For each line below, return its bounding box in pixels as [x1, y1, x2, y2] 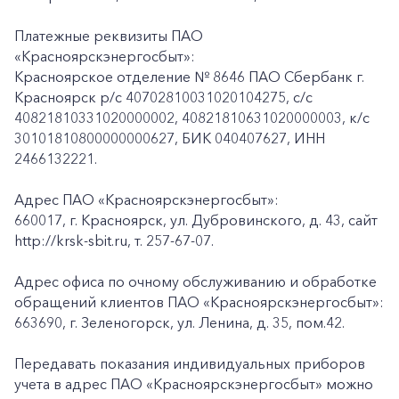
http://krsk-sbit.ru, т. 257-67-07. [14, 232, 214, 249]
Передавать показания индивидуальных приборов [14, 354, 365, 372]
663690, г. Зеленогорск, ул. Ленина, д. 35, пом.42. [14, 313, 345, 331]
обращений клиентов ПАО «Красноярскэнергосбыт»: [14, 293, 384, 311]
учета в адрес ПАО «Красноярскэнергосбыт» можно [14, 375, 373, 393]
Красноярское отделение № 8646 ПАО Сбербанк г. [14, 68, 364, 85]
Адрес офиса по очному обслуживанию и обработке [14, 273, 377, 290]
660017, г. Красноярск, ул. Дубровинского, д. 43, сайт [14, 211, 378, 229]
